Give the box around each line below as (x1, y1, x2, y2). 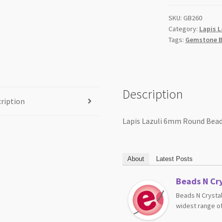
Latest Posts (156, 155, 193, 163)
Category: (168, 24, 199, 34)
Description (122, 86, 183, 102)
